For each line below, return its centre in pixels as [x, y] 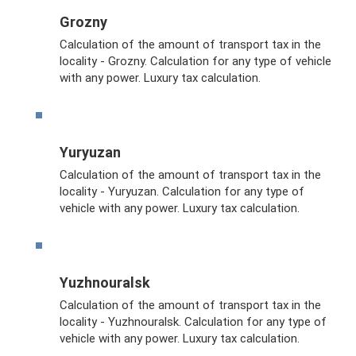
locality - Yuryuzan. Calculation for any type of [182, 191]
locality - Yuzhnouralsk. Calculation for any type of [193, 321]
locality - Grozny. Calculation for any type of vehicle [195, 61]
